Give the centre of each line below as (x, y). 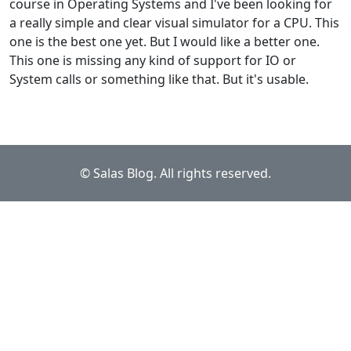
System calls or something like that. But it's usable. (159, 79)
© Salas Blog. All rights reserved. (175, 173)
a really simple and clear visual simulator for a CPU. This (174, 22)
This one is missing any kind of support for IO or (153, 60)
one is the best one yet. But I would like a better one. (165, 41)
